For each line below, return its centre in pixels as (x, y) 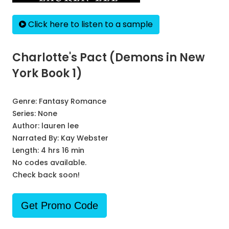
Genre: (26, 101)
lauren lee (60, 126)
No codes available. (49, 163)
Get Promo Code (60, 205)
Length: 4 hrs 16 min (48, 150)
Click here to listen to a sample (89, 24)
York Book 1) (47, 73)
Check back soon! (46, 175)
